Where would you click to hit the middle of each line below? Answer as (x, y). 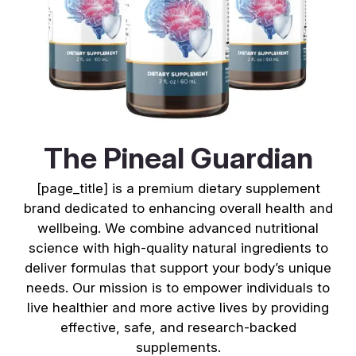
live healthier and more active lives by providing (178, 308)
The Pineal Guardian (178, 158)
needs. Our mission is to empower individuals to (178, 288)
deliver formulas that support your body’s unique (178, 268)
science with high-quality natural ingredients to (178, 248)
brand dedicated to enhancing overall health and (178, 208)
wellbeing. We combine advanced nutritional (178, 228)
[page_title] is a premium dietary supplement (178, 188)
